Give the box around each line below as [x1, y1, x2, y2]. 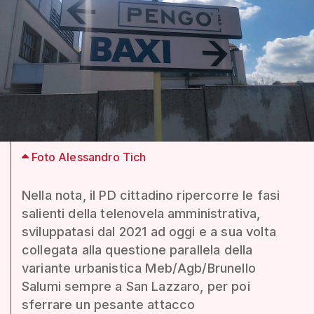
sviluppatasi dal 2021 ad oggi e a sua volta [22, 224, 276, 239]
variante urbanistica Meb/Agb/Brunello [22, 260, 256, 275]
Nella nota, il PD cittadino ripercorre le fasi [22, 187, 280, 203]
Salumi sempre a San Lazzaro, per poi [22, 278, 250, 294]
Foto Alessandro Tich [29, 149, 146, 164]
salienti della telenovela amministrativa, [22, 205, 261, 221]
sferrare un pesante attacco [22, 296, 196, 312]
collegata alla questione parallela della [22, 242, 253, 257]
